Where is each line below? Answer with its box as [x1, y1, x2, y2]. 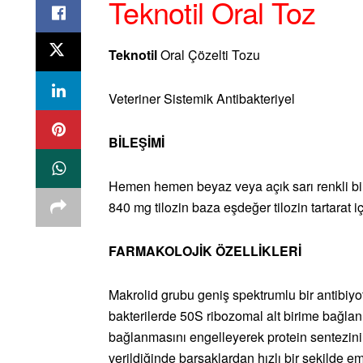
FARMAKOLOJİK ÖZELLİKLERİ [109, 241, 301, 261]
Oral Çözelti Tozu [160, 45, 260, 65]
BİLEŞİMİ [109, 133, 164, 152]
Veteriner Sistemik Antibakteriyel [109, 89, 295, 109]
